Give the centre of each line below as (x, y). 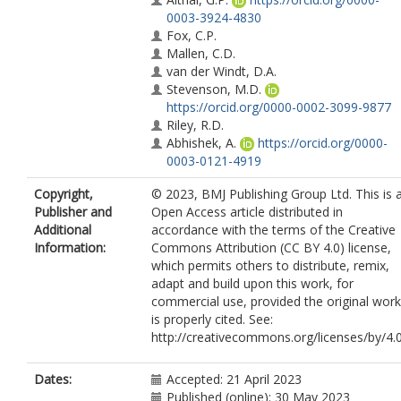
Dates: (53, 379)
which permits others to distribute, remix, (270, 265)
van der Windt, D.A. (222, 71)
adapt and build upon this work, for (252, 283)
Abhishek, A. (201, 143)
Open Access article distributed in (247, 212)
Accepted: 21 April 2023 (234, 379)
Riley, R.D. (195, 125)
